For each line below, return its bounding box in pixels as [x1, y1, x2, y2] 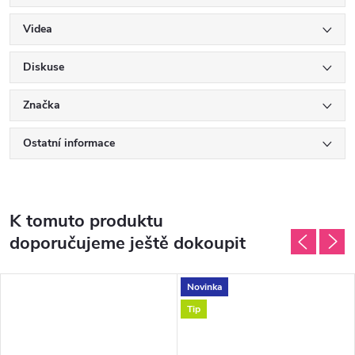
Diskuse [23, 59, 64, 75]
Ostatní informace [23, 136, 115, 151]
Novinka [187, 280, 222, 293]
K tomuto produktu [10, 209, 163, 234]
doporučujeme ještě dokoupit [10, 231, 246, 256]
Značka [23, 97, 60, 113]
